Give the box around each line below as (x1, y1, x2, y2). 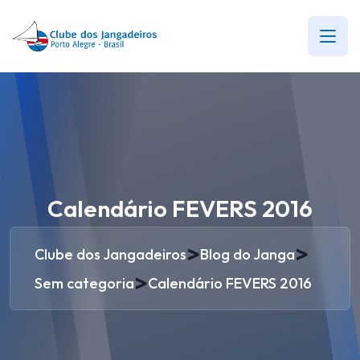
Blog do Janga (200, 244, 295, 264)
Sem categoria (35, 273, 134, 292)
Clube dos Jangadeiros (35, 244, 186, 264)
